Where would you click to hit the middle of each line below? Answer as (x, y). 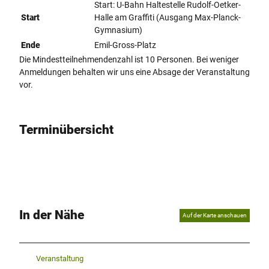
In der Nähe (52, 215)
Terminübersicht (66, 130)
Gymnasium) (118, 30)
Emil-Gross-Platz (125, 45)
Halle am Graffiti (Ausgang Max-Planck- (168, 17)
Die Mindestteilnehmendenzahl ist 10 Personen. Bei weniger (129, 59)
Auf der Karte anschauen (215, 215)
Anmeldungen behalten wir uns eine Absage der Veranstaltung (134, 72)
